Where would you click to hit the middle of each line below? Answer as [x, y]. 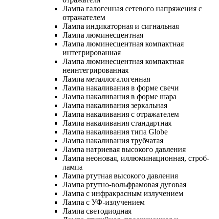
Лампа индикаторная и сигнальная [121, 26]
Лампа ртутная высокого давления [120, 175]
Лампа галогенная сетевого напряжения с [132, 8]
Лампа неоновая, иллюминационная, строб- [136, 158]
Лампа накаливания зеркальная [115, 105]
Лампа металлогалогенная [106, 79]
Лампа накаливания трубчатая [113, 140]
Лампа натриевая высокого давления [124, 149]
